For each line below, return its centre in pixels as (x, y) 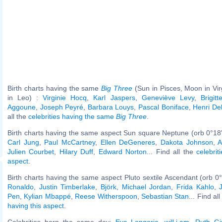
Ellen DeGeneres (128, 142)
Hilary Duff (76, 151)
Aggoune (22, 107)
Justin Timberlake (67, 187)
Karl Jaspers (114, 97)
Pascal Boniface (164, 107)
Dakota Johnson (187, 142)
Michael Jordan (146, 187)
